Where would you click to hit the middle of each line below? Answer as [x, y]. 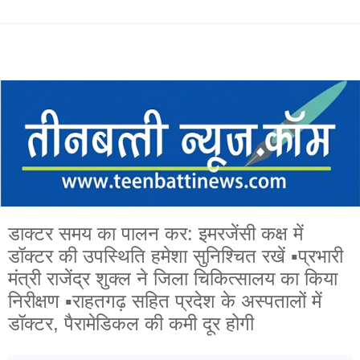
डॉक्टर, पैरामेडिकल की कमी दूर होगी [131, 323]
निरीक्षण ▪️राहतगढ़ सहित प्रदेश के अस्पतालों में [165, 301]
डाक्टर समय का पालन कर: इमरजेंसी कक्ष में [155, 233]
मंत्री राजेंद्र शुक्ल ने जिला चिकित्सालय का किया [173, 278]
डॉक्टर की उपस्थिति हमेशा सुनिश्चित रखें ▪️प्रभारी [176, 256]
